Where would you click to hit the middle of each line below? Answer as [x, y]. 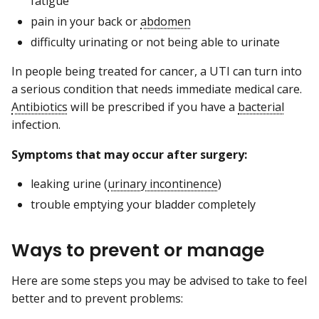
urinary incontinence [163, 183]
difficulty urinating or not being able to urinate [155, 42]
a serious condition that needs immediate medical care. [157, 89]
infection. [36, 125]
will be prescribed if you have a [153, 107]
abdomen [166, 22]
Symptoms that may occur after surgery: [129, 154]
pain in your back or [85, 22]
